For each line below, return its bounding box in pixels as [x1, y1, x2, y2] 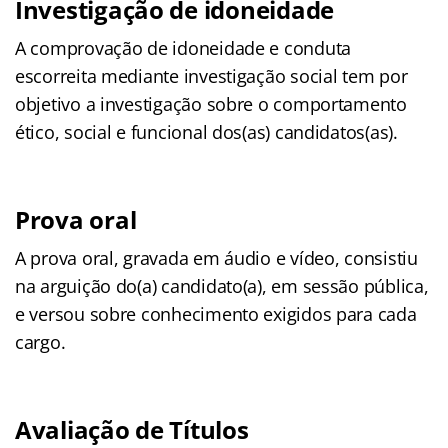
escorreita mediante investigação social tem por [15, 64, 408, 89]
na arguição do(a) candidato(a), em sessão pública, [15, 274, 429, 299]
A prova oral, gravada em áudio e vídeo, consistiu [15, 246, 418, 271]
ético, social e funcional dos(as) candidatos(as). [15, 120, 398, 145]
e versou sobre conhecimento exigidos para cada [15, 302, 417, 327]
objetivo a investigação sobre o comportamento [15, 92, 407, 117]
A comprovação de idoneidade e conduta [15, 36, 352, 61]
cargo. [15, 330, 66, 355]
